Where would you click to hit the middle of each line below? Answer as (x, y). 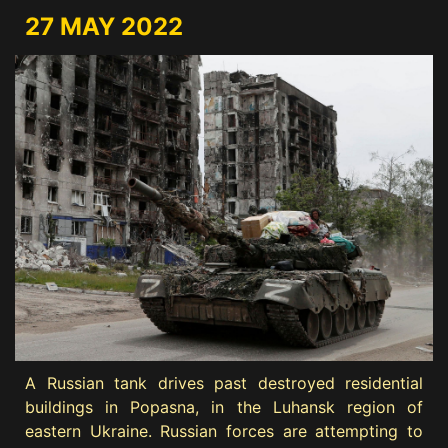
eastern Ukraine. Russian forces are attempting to (224, 430)
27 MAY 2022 (104, 27)
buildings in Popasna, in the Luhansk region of (224, 406)
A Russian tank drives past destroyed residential (224, 382)
